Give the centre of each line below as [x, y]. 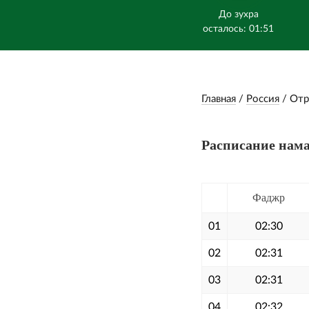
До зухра [238, 14]
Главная [219, 99]
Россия [263, 99]
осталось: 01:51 [239, 29]
